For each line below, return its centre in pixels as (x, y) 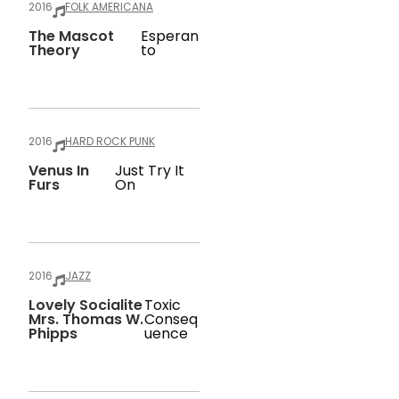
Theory (54, 50)
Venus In (59, 171)
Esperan (170, 36)
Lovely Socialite (85, 305)
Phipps (53, 334)
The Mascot (71, 36)
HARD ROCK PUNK (110, 141)
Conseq (171, 319)
